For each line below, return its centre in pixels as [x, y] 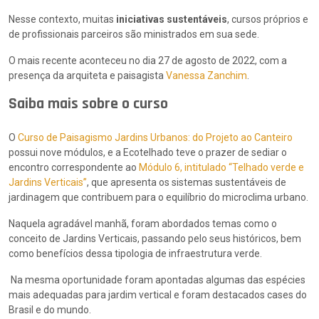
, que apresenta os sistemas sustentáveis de [187, 183]
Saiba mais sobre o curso [90, 104]
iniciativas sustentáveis [172, 20]
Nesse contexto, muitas [62, 20]
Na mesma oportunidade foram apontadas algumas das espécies [157, 280]
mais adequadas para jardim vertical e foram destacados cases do [158, 295]
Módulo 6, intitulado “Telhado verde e [220, 168]
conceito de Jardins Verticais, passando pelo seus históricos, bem [155, 239]
